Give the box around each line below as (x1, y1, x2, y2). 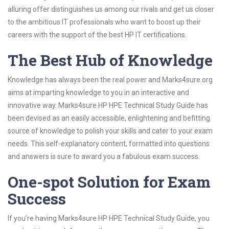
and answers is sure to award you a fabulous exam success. (8, 152, 200, 161)
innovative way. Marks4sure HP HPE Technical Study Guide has (8, 101, 208, 109)
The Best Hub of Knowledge (8, 50, 213, 70)
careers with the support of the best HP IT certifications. (8, 31, 187, 39)
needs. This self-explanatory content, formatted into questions (8, 140, 210, 148)
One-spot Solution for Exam (8, 172, 211, 192)
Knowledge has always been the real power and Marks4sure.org (8, 76, 213, 84)
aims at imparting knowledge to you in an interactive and (8, 88, 189, 97)
